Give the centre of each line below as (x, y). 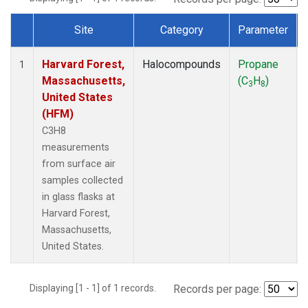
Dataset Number (60, 45)
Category (181, 30)
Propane (258, 64)
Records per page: (217, 289)
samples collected (82, 180)
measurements (76, 147)
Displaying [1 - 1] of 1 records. (97, 288)
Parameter (263, 30)
